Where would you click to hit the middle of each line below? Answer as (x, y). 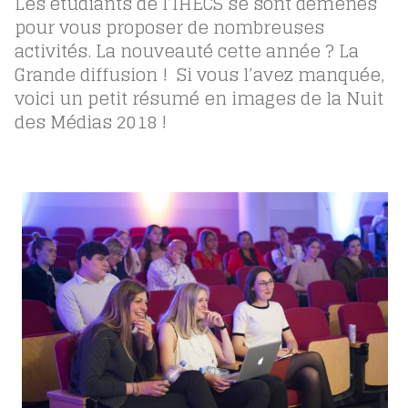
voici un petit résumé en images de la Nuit (199, 98)
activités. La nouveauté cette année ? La (186, 51)
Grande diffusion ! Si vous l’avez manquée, (199, 74)
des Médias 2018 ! (90, 122)
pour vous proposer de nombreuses (169, 27)
